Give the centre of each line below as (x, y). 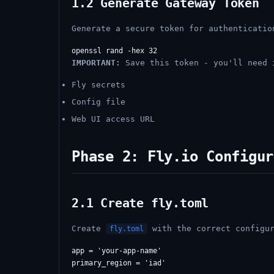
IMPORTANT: (96, 63)
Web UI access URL (113, 119)
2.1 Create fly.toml (140, 203)
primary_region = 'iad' (119, 263)
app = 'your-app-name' (117, 251)
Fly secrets (98, 85)
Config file (98, 102)
